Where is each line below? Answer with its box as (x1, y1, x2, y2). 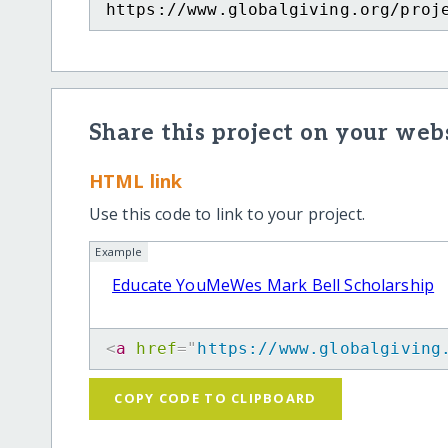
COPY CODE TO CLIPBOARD (114, 389, 317, 408)
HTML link (88, 168, 183, 194)
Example (95, 244, 143, 260)
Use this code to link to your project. (88, 202, 365, 225)
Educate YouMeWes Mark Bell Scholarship (112, 273, 435, 296)
